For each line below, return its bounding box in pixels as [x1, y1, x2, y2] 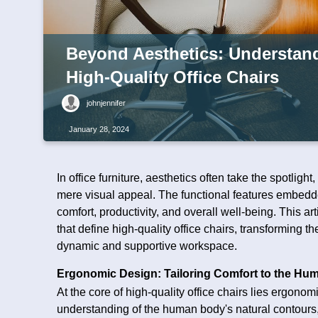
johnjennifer [87, 99, 126, 108]
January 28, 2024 [69, 125, 129, 134]
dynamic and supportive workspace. [57, 239, 237, 252]
